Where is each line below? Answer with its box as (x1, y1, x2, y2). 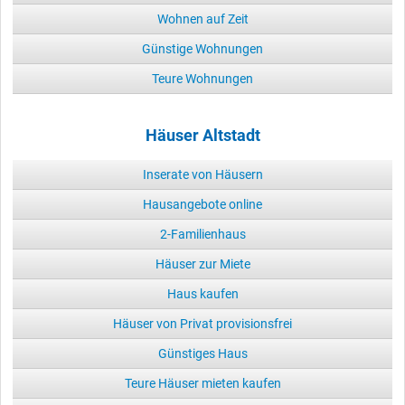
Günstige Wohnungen (142, 42, 263, 57)
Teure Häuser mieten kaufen (124, 376, 281, 391)
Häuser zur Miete (155, 257, 250, 272)
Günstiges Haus (157, 346, 248, 362)
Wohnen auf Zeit (156, 12, 249, 27)
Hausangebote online (143, 197, 262, 212)
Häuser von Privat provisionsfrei (113, 316, 292, 332)
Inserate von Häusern (142, 167, 263, 183)
